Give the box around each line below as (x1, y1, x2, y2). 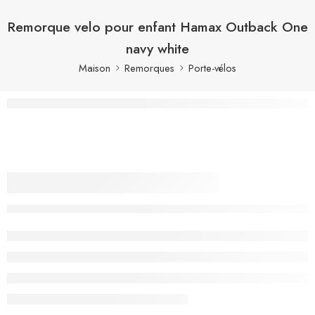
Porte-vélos (188, 60, 236, 75)
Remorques (124, 60, 174, 75)
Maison (79, 60, 110, 75)
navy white (126, 38, 189, 58)
